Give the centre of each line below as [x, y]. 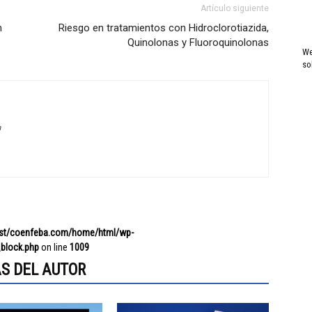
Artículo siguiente [235, 8]
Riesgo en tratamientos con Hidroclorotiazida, [164, 28]
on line [54, 247]
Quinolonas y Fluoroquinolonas [198, 42]
